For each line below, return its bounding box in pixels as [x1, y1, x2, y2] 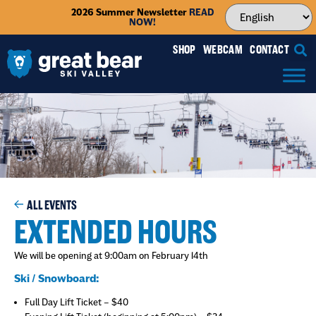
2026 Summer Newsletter [71, 6, 190, 18]
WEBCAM [202, 42, 243, 57]
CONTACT [250, 42, 289, 57]
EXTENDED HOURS [14, 212, 217, 253]
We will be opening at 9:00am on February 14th [14, 250, 208, 261]
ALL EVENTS [27, 197, 77, 213]
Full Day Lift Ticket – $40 [25, 296, 128, 308]
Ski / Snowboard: [14, 272, 99, 286]
